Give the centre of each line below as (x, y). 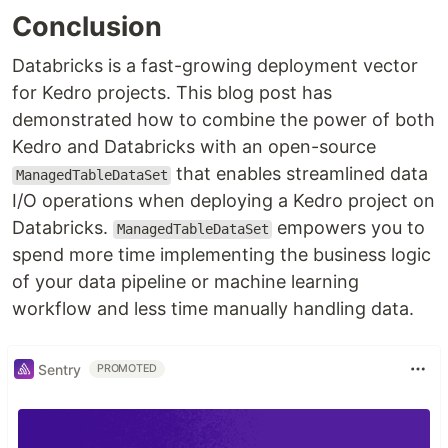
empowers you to (349, 228)
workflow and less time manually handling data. (213, 309)
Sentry (59, 369)
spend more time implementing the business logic (221, 255)
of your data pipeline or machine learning (185, 282)
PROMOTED (127, 369)
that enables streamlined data (300, 174)
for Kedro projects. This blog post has (172, 93)
